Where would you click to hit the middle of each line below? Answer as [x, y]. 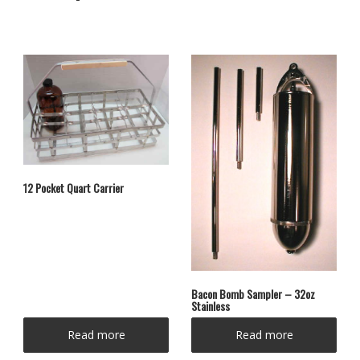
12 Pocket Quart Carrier [74, 187]
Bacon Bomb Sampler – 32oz [253, 293]
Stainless [211, 305]
